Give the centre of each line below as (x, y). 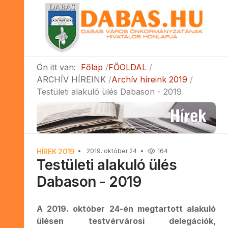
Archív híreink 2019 (149, 79)
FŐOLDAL (127, 67)
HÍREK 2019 (56, 151)
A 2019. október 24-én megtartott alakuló (126, 208)
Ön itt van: (59, 67)
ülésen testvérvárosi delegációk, (126, 221)
